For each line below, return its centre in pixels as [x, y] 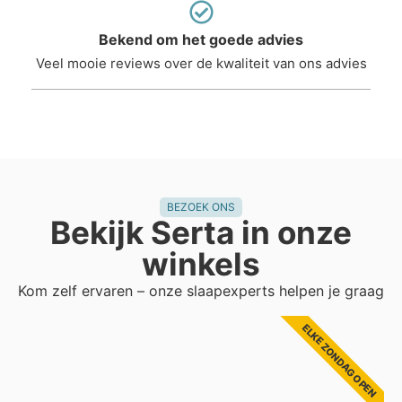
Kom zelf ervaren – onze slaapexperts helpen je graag [201, 291]
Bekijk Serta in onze [201, 233]
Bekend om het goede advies [201, 40]
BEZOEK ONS [201, 207]
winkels [201, 264]
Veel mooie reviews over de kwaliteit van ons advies [201, 64]
